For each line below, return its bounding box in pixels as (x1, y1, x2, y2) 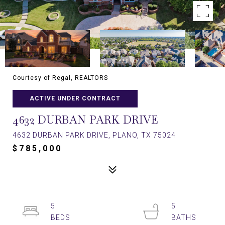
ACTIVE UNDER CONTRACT (30, 95, 121, 102)
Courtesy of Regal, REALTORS (13, 74, 108, 81)
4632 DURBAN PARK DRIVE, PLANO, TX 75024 (13, 131, 176, 139)
